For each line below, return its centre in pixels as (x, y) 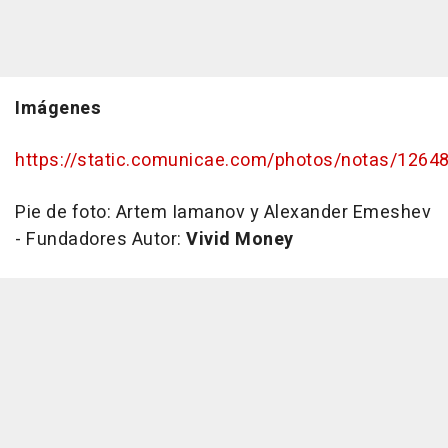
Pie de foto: (65, 213)
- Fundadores (73, 240)
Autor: (158, 240)
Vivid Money (240, 240)
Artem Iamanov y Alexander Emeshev (273, 213)
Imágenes (58, 109)
